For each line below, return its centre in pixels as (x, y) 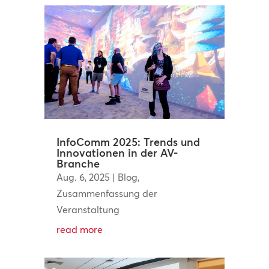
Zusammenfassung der (107, 193)
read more (79, 229)
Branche (78, 163)
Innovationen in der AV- (117, 153)
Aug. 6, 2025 (83, 177)
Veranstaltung (88, 209)
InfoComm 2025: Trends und (128, 142)
